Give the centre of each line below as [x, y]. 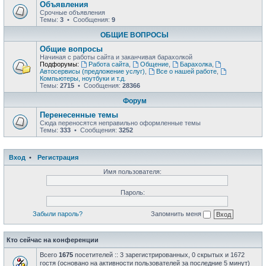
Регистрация [58, 157]
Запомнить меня [177, 213]
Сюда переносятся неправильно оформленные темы [120, 123]
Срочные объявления [72, 12]
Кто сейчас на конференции [53, 240]
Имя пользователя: [132, 172]
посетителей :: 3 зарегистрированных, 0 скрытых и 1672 [159, 254]
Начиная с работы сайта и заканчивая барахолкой [116, 57]
